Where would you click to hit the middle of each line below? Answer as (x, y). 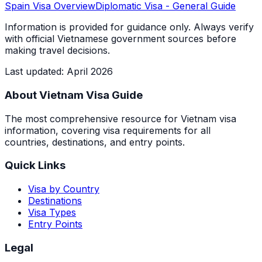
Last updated (33, 72)
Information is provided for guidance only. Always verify (129, 27)
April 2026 (90, 72)
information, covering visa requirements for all (108, 130)
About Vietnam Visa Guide (74, 95)
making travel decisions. (57, 51)
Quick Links (35, 166)
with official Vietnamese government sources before (120, 39)
